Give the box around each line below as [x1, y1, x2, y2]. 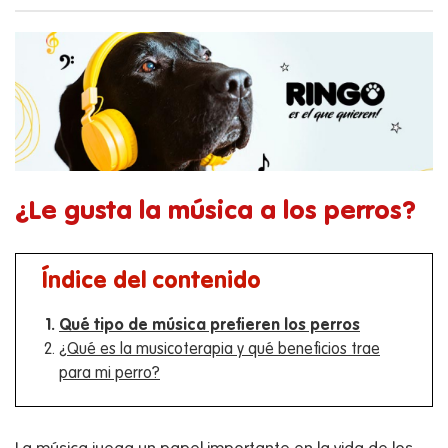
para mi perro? [59, 365, 160, 382]
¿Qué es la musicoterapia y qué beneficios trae [59, 341, 380, 358]
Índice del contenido [41, 269, 261, 293]
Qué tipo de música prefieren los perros [59, 317, 360, 334]
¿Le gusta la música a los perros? [15, 198, 416, 225]
